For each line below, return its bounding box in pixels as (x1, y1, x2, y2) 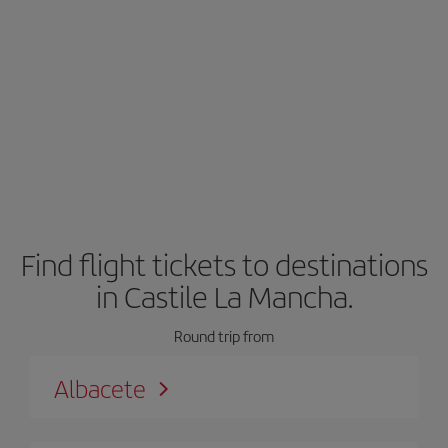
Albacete (54, 370, 146, 405)
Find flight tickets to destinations (20, 242, 428, 285)
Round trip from (174, 324, 274, 346)
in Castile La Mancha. (95, 274, 353, 317)
